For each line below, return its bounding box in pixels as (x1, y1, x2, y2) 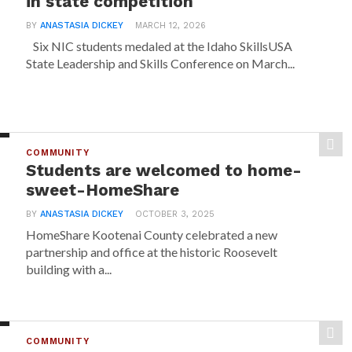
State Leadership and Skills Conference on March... (26, 56, 295, 71)
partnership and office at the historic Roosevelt (26, 244, 278, 259)
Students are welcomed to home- (26, 161, 302, 180)
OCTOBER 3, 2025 (135, 209, 215, 219)
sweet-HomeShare (26, 181, 180, 200)
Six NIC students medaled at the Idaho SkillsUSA (26, 38, 293, 53)
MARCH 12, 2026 (135, 20, 207, 31)
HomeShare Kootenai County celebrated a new (26, 227, 278, 242)
